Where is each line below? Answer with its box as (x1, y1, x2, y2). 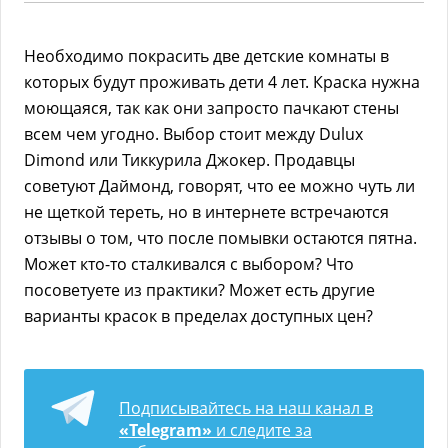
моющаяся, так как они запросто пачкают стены (24, 97, 399, 119)
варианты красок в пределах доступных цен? (24, 305, 373, 327)
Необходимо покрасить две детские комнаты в (24, 45, 389, 67)
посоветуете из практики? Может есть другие (24, 279, 375, 301)
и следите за (212, 419, 312, 441)
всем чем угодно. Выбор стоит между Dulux (24, 123, 363, 145)
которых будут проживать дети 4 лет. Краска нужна (24, 71, 420, 93)
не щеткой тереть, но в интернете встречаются (24, 201, 389, 223)
